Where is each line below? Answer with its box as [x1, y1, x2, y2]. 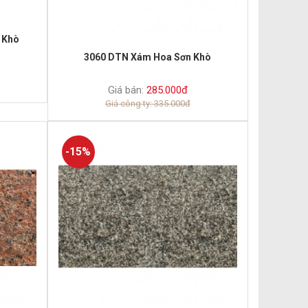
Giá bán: [107, 84, 144, 97]
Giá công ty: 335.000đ [104, 98, 190, 109]
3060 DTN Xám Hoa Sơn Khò [84, 52, 212, 63]
